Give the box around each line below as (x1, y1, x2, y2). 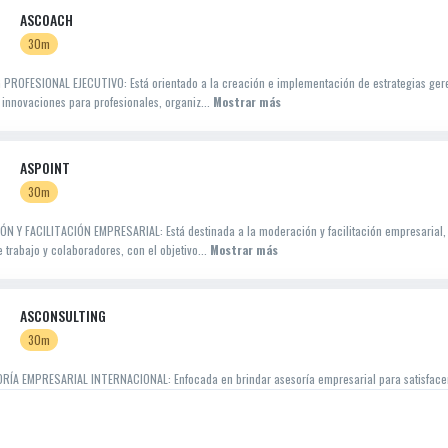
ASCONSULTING (20, 305, 106, 326)
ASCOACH (20, 9, 73, 30)
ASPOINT (20, 157, 70, 178)
